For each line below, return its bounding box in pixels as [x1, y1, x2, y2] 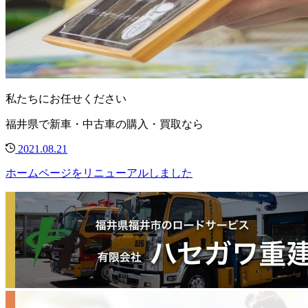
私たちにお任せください [5, 93, 126, 105]
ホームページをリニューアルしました [5, 167, 192, 179]
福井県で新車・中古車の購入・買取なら [5, 118, 203, 131]
